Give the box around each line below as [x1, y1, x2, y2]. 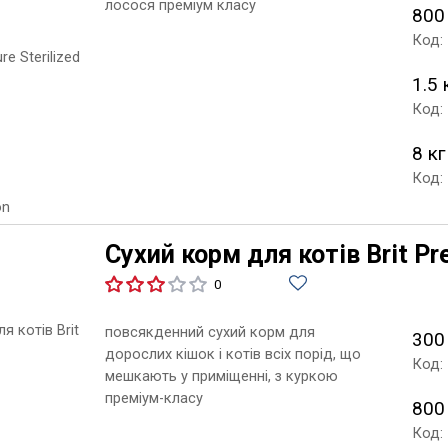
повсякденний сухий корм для [104, 322, 315, 341]
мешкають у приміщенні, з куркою [104, 366, 338, 385]
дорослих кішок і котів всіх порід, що [104, 344, 361, 363]
